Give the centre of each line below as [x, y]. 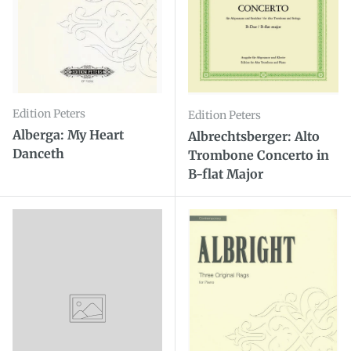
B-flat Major [226, 174]
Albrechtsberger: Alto [254, 136]
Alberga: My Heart [68, 135]
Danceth [38, 154]
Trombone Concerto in [259, 155]
